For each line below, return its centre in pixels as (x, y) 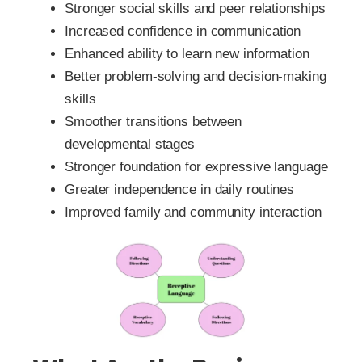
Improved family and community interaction (193, 213)
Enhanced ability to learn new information (187, 54)
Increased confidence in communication (183, 32)
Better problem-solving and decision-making (196, 77)
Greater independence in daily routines (180, 190)
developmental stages (130, 145)
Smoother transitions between (154, 122)
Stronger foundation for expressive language (196, 167)
